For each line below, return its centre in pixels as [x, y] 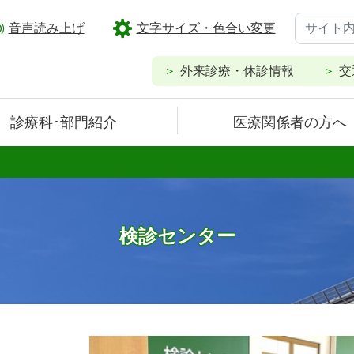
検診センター [177, 236]
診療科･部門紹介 [64, 122]
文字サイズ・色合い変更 [206, 28]
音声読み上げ [46, 28]
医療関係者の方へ [290, 122]
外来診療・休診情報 [237, 71]
